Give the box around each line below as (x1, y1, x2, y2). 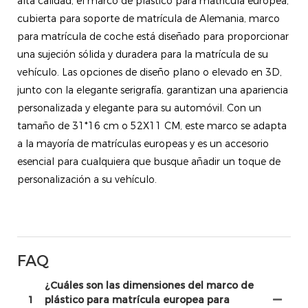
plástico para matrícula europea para (45, 293, 230, 306)
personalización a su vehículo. (17, 173, 157, 186)
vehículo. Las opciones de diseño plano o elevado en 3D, (17, 65, 282, 78)
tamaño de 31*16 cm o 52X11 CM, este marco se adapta (17, 119, 287, 132)
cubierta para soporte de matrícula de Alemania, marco (17, 12, 280, 25)
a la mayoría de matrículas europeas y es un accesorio (17, 137, 269, 150)
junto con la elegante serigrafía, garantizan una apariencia (17, 83, 288, 96)
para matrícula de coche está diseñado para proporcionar (17, 30, 289, 43)
